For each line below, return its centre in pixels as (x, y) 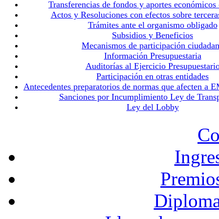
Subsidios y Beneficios (153, 35)
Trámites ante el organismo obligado (153, 25)
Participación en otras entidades (153, 76)
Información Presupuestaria (153, 56)
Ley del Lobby (153, 107)
